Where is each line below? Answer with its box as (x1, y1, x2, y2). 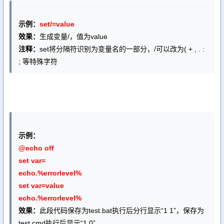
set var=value (18, 181, 64, 189)
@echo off (18, 144, 54, 152)
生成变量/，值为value (39, 32, 107, 40)
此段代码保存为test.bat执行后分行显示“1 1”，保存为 (39, 206, 204, 214)
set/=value (39, 20, 74, 28)
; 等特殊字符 (18, 57, 57, 65)
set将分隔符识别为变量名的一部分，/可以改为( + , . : (39, 45, 204, 53)
